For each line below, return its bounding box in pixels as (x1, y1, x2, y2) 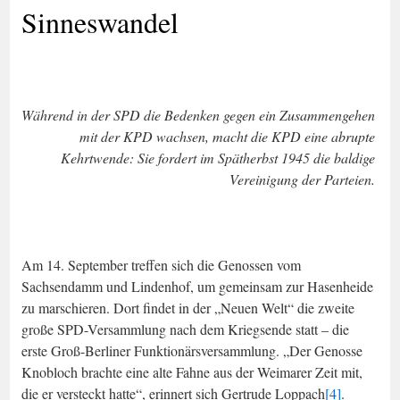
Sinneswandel (21, 2, 179, 41)
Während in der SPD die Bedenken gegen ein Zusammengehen (21, 104, 375, 124)
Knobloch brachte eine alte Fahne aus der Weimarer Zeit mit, (21, 362, 362, 381)
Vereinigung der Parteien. (229, 169, 375, 188)
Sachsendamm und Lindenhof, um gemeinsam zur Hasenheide (21, 276, 373, 296)
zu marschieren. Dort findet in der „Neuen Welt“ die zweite (21, 297, 354, 317)
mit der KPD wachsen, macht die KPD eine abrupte (79, 126, 375, 146)
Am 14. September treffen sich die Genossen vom (21, 254, 301, 274)
